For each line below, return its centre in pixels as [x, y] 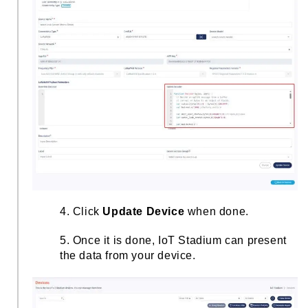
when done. [217, 212]
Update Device [144, 212]
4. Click [81, 212]
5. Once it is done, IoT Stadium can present [173, 241]
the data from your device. [128, 256]
